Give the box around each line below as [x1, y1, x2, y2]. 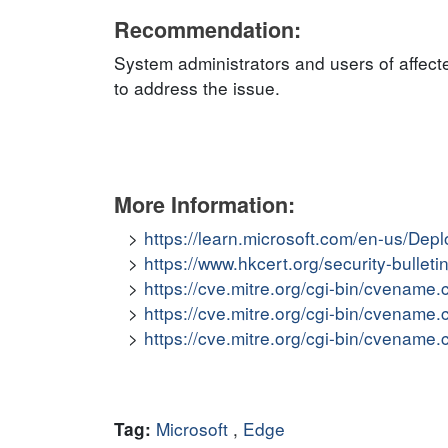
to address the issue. [114, 75, 280, 100]
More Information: [114, 189, 295, 220]
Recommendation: [114, 14, 301, 45]
